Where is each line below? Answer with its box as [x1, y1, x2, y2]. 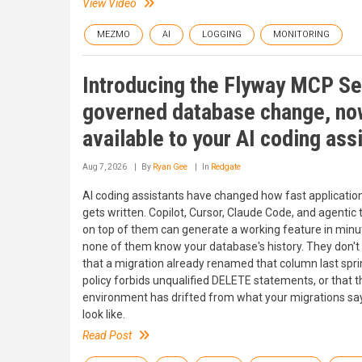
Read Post [82, 329, 132, 342]
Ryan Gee [153, 162, 187, 171]
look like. [82, 308, 125, 321]
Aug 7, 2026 [82, 162, 127, 171]
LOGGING [202, 29, 242, 40]
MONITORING [273, 29, 330, 40]
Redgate [211, 162, 241, 171]
